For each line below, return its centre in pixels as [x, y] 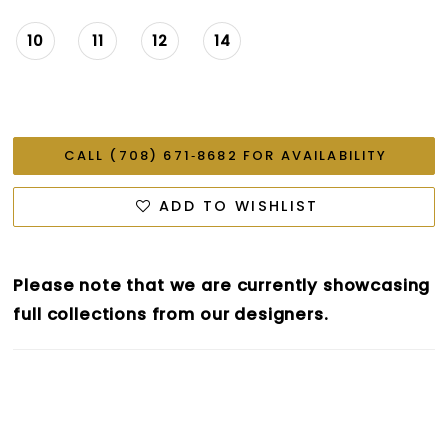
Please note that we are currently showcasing [222, 284]
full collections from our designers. [171, 313]
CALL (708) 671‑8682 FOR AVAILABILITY [225, 156]
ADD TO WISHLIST [239, 206]
